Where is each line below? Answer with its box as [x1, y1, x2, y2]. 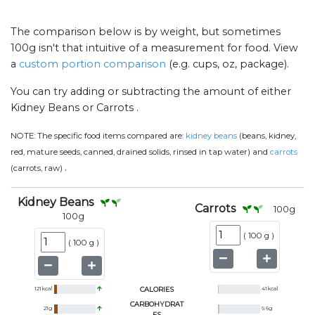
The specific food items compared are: [37, 131, 186, 141]
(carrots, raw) [11, 163, 65, 174]
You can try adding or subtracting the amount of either [11, 85, 291, 98]
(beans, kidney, [237, 131, 296, 141]
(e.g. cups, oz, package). [166, 58, 289, 71]
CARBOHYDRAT [130, 300, 184, 309]
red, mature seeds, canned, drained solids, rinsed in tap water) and [11, 147, 270, 157]
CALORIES [140, 285, 174, 294]
